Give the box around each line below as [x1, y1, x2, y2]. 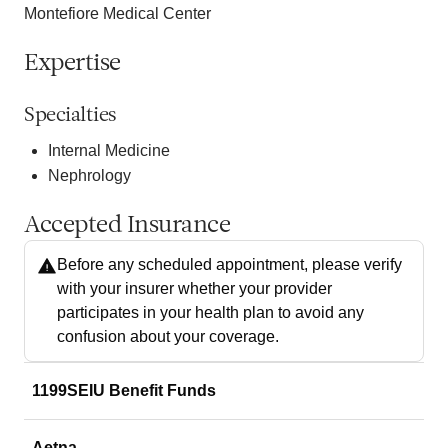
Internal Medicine [48, 141, 170, 159]
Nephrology [48, 166, 131, 184]
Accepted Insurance [24, 213, 230, 238]
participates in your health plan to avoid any [57, 303, 364, 321]
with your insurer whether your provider [57, 279, 332, 297]
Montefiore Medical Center [24, 4, 211, 22]
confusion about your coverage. [57, 327, 279, 345]
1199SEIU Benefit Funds [32, 381, 216, 399]
